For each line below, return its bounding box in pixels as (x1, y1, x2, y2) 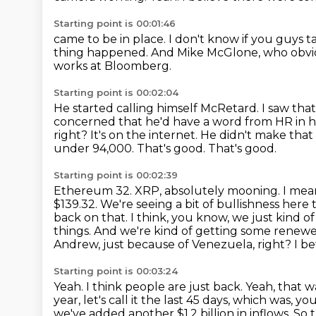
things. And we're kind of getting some (54, 224, 274, 238)
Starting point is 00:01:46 (54, 18, 176, 29)
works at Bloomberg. (54, 59, 171, 73)
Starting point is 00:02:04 (54, 87, 178, 98)
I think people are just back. (86, 280, 245, 293)
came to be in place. (54, 32, 169, 46)
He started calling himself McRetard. (54, 102, 262, 115)
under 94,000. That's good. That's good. (54, 142, 276, 155)
